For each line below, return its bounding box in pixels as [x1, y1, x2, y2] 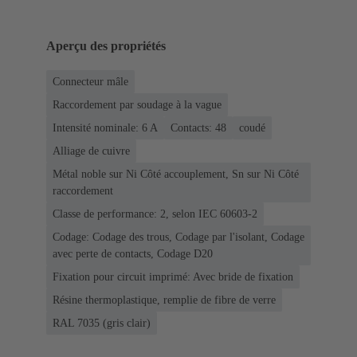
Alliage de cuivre [53, 145, 130, 158]
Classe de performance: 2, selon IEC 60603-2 [53, 208, 257, 221]
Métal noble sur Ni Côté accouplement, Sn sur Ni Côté [53, 168, 299, 181]
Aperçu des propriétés [46, 39, 166, 53]
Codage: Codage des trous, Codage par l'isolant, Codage [53, 231, 304, 244]
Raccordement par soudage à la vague [53, 99, 222, 112]
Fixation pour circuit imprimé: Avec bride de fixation [53, 271, 293, 284]
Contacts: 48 [171, 122, 226, 135]
